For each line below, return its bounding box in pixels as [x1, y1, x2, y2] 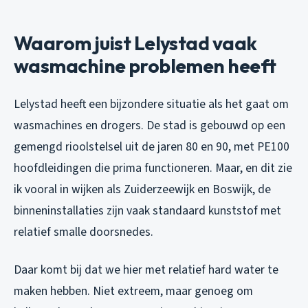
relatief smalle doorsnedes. [14, 223, 153, 241]
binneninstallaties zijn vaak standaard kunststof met [14, 202, 281, 220]
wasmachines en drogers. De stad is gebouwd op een [14, 117, 285, 135]
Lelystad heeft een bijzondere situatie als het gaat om [14, 96, 289, 113]
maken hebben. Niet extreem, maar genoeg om [14, 283, 253, 300]
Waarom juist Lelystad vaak [14, 31, 257, 56]
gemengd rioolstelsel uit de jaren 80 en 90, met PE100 [14, 138, 289, 156]
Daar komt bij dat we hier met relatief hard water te [14, 261, 278, 279]
